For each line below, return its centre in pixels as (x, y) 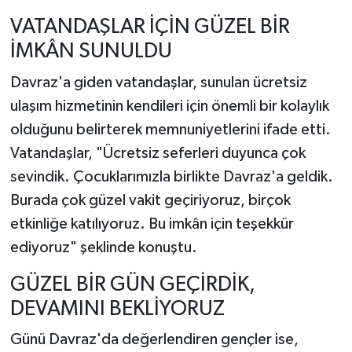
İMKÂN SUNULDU (91, 51)
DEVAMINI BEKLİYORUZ (117, 309)
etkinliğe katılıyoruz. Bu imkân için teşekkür (152, 224)
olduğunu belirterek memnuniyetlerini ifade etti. (170, 129)
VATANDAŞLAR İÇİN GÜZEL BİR (150, 27)
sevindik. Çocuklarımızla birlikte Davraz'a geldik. (171, 176)
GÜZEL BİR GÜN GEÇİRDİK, (132, 284)
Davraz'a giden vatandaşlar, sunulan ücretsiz (158, 82)
